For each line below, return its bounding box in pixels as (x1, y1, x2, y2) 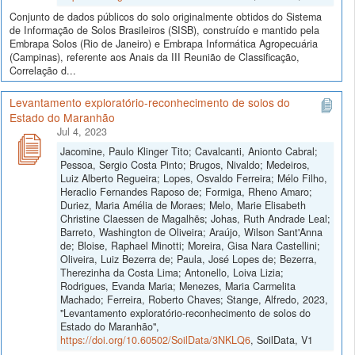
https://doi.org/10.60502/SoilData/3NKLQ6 (60, 332, 250, 347)
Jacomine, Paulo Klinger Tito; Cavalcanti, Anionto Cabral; (60, 143, 318, 158)
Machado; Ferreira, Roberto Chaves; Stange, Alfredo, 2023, (60, 292, 328, 307)
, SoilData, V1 (250, 332, 313, 347)
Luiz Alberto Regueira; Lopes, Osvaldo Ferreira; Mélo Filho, (60, 170, 327, 185)
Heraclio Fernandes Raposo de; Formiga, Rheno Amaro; (60, 184, 312, 199)
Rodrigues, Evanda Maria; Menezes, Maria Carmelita (60, 278, 296, 293)
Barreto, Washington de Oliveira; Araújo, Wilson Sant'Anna (60, 224, 323, 239)
